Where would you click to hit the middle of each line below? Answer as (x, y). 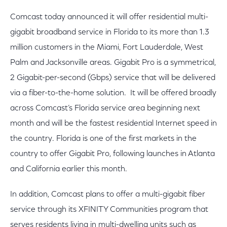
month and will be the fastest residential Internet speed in (113, 124)
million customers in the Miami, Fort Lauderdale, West (107, 48)
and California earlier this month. (70, 169)
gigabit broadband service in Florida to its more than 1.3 (110, 32)
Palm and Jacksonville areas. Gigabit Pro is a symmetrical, (113, 63)
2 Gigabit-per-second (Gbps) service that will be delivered (113, 78)
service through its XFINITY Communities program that (109, 210)
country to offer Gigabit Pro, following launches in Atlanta (112, 154)
